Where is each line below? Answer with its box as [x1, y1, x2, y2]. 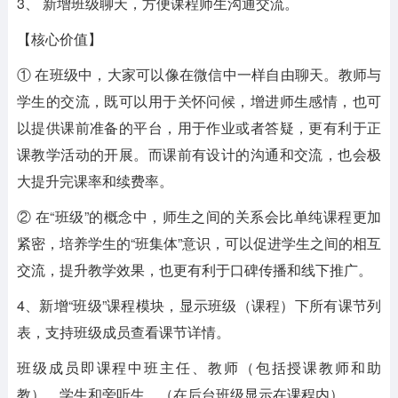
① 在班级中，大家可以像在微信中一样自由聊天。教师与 [16, 64, 382, 84]
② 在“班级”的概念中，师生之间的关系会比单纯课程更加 [16, 206, 382, 227]
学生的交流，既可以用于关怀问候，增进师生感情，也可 [16, 91, 382, 111]
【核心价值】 [16, 28, 102, 49]
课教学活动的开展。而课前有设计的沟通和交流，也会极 [16, 144, 382, 164]
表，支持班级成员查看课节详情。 [16, 322, 230, 342]
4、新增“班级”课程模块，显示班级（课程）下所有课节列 [16, 295, 382, 315]
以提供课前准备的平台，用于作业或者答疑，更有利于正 [16, 117, 382, 138]
